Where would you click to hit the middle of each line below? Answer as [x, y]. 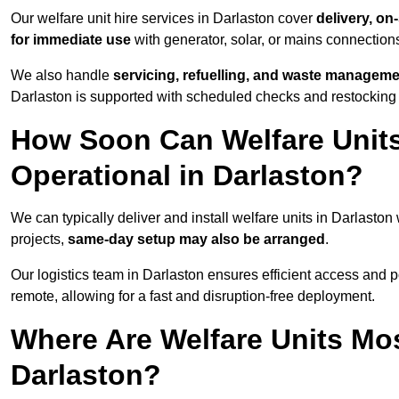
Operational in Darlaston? [187, 176]
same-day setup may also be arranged [196, 240]
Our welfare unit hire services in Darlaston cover [163, 19]
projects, [39, 240]
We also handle [62, 76]
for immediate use [71, 40]
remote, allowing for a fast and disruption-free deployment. [193, 297]
